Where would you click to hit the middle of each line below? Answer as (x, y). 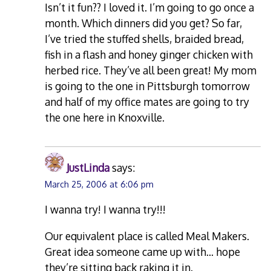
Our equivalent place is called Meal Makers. (147, 236)
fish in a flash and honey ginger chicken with (149, 54)
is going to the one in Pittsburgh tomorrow (148, 86)
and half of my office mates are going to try (147, 101)
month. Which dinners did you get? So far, (144, 23)
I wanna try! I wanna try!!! (106, 210)
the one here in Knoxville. (105, 117)
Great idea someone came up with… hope (143, 252)
